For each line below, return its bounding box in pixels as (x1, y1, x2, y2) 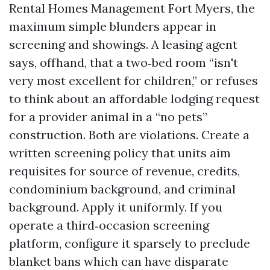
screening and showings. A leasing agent (9, 37, 237, 52)
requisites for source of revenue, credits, (9, 163, 240, 178)
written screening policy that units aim (9, 145, 231, 160)
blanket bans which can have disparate (9, 254, 228, 269)
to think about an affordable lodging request (9, 91, 260, 106)
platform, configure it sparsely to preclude (9, 236, 250, 251)
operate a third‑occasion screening (9, 218, 209, 233)
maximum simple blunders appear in (9, 19, 216, 34)
